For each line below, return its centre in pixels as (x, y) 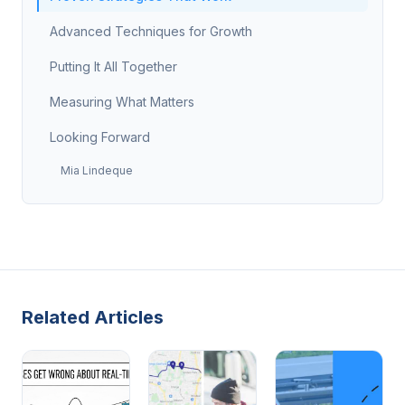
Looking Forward (100, 137)
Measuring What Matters (122, 102)
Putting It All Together (113, 66)
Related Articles (93, 317)
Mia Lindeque (97, 170)
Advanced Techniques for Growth (151, 31)
